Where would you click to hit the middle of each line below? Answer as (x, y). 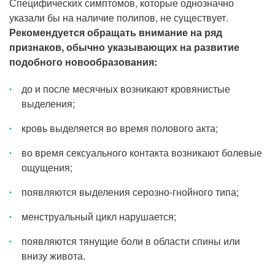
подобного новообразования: (83, 62)
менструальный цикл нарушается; (100, 216)
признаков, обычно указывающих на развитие (124, 47)
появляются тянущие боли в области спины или (131, 241)
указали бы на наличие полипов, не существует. (119, 17)
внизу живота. (55, 256)
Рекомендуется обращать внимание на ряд (116, 32)
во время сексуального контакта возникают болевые (142, 153)
